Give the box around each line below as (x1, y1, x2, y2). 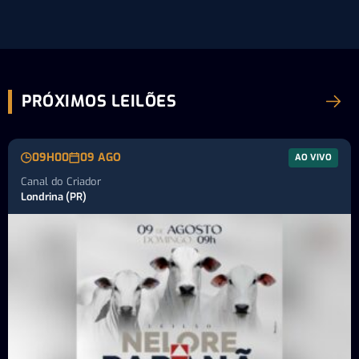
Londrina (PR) (21, 189, 87, 204)
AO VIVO (295, 151, 332, 163)
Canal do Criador (21, 174, 101, 188)
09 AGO (80, 150, 121, 166)
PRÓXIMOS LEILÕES (22, 90, 176, 112)
